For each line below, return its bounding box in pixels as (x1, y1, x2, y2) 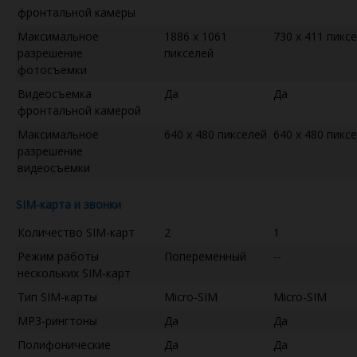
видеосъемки (18, 159, 90, 175)
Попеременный (164, 248, 246, 264)
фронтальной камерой (18, 102, 141, 118)
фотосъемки (18, 61, 87, 77)
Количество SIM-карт (18, 224, 135, 240)
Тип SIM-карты (18, 288, 97, 304)
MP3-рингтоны (18, 312, 97, 328)
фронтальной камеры (18, 4, 135, 20)
